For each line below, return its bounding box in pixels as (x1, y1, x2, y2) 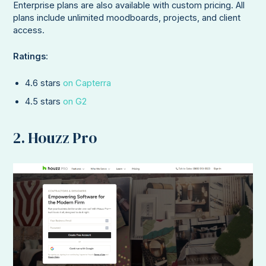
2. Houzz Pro (13, 128, 97, 148)
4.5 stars (25, 96, 64, 107)
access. (13, 25, 45, 36)
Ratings (13, 51, 46, 62)
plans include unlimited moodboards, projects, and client (13, 12, 241, 24)
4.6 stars (25, 77, 64, 88)
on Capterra (63, 77, 112, 88)
